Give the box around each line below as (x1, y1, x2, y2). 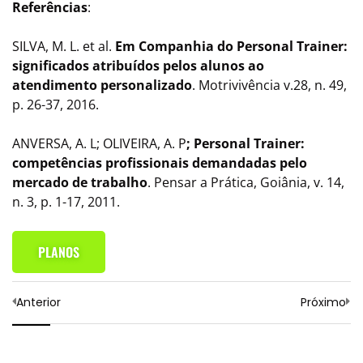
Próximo (301, 293, 346, 310)
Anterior (16, 293, 61, 310)
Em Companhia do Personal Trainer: (115, 36, 348, 55)
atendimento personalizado (12, 75, 192, 94)
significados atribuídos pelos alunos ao (12, 56, 264, 75)
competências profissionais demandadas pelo (12, 153, 307, 172)
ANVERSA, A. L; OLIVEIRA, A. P (12, 134, 186, 152)
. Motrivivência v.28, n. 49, (192, 75, 347, 94)
